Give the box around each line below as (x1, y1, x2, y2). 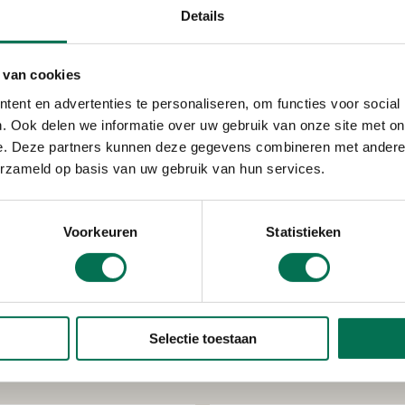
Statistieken (266, 223, 342, 240)
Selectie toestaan (148, 331, 257, 347)
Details (180, 7, 225, 24)
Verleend (250, 195, 290, 208)
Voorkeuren (63, 223, 137, 240)
